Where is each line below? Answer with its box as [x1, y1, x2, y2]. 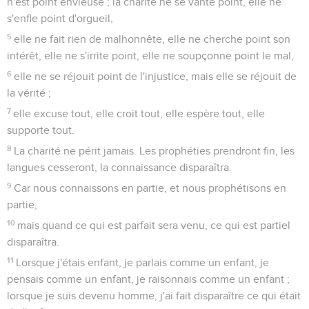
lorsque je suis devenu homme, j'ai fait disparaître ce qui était [7, 290, 301, 301]
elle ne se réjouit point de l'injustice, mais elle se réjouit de [14, 70, 297, 82]
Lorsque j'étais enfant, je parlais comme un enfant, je [16, 257, 270, 268]
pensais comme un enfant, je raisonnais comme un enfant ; [7, 273, 290, 285]
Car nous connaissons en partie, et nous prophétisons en [14, 182, 287, 194]
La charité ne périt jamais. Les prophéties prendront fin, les [14, 145, 295, 157]
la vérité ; [7, 87, 51, 99]
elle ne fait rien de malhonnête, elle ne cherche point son [14, 33, 291, 45]
